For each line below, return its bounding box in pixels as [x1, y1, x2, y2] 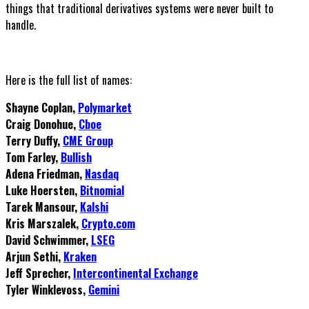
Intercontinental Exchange [73, 264, 198, 281]
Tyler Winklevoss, [6, 281, 88, 298]
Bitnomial [80, 181, 124, 199]
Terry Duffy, [6, 132, 63, 149]
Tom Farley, [6, 148, 61, 166]
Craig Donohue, [6, 115, 79, 132]
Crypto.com [81, 215, 135, 232]
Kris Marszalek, [6, 215, 81, 232]
